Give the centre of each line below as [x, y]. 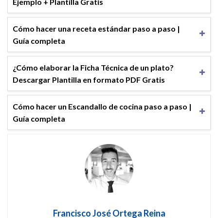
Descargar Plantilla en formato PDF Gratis [89, 79]
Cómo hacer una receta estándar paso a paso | [96, 28]
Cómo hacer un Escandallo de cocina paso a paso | [102, 106]
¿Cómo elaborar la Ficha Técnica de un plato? [93, 67]
